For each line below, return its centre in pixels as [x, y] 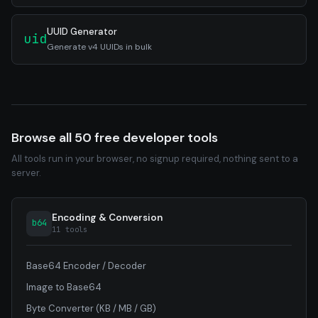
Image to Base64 [64, 287]
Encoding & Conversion [107, 217]
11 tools [70, 229]
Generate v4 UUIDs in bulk [99, 46]
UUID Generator [82, 31]
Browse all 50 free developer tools [115, 137]
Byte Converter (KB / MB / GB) [91, 308]
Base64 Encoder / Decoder [86, 265]
